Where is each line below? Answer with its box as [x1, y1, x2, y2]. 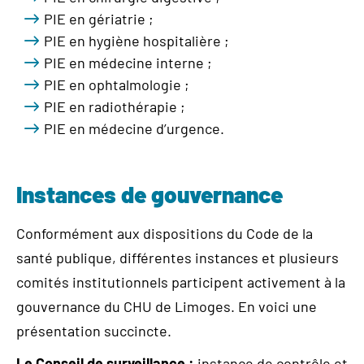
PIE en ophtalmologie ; [44, 76, 189, 93]
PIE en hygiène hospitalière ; [44, 32, 229, 50]
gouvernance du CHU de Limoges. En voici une [16, 297, 317, 315]
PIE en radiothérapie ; [44, 97, 185, 115]
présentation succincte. [16, 322, 171, 340]
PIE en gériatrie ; [44, 10, 154, 28]
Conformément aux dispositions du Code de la [16, 224, 313, 242]
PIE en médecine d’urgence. [44, 119, 224, 137]
